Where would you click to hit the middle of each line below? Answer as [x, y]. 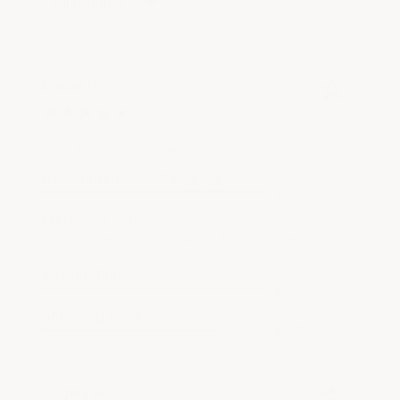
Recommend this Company [132, 178]
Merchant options [102, 220]
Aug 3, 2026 [71, 131]
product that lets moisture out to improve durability [200, 238]
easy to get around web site [129, 147]
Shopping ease [92, 316]
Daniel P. [70, 86]
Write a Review [200, 29]
